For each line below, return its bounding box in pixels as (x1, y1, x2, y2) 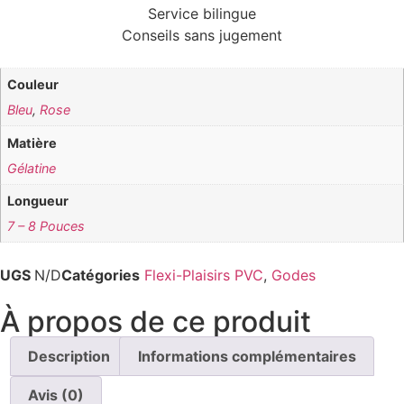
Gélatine (7, 160, 57, 176)
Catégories (61, 266, 140, 285)
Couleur (7, 76, 60, 92)
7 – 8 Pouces (7, 218, 86, 234)
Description (28, 346, 111, 365)
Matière (7, 134, 58, 151)
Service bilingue (148, 4, 256, 23)
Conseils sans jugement (122, 25, 282, 44)
